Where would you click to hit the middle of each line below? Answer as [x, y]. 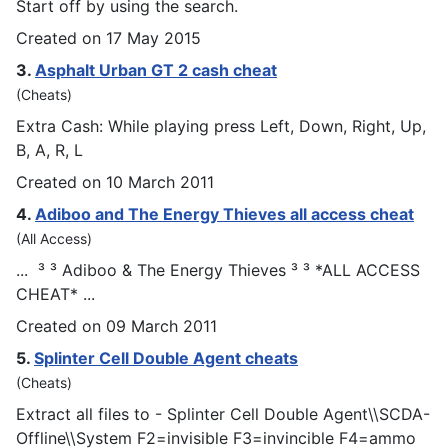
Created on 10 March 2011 [115, 181]
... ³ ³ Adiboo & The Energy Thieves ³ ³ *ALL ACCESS [218, 269]
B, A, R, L [49, 149]
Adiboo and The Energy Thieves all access [202, 213]
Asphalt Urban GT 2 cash [134, 69]
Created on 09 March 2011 [116, 325]
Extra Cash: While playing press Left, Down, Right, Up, [221, 125]
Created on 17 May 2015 [108, 37]
